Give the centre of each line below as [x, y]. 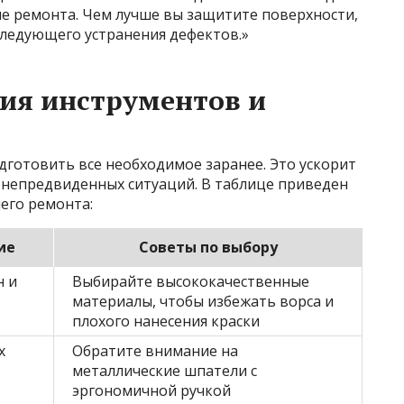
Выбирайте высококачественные [191, 282]
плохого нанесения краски [166, 321]
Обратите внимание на [155, 351]
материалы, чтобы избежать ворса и [203, 302]
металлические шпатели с [165, 371]
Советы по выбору [208, 248]
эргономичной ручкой [151, 391]
